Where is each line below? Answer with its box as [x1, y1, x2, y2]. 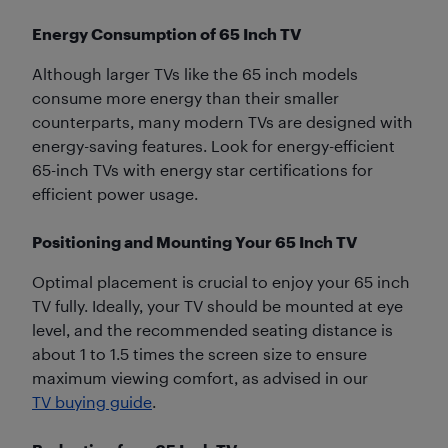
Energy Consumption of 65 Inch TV [32, 23, 301, 43]
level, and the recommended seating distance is [32, 319, 393, 339]
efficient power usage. [32, 183, 198, 203]
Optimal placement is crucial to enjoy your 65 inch [32, 271, 410, 291]
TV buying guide [32, 391, 152, 411]
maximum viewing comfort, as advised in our [32, 367, 368, 387]
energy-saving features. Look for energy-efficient [32, 135, 395, 155]
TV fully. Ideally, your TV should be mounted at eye [32, 295, 403, 315]
